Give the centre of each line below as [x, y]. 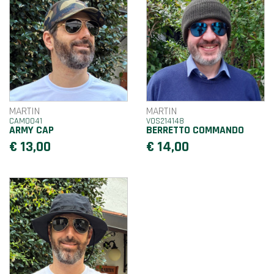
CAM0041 [26, 121]
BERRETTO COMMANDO [195, 130]
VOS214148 [165, 121]
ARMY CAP [31, 130]
